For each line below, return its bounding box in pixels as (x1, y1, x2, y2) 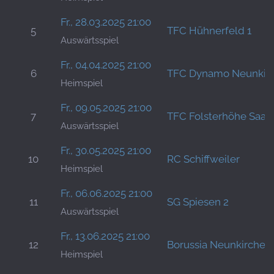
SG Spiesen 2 (167, 195, 229, 208)
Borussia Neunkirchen (167, 238, 272, 251)
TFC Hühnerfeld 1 (167, 24, 251, 37)
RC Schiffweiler (167, 152, 240, 165)
